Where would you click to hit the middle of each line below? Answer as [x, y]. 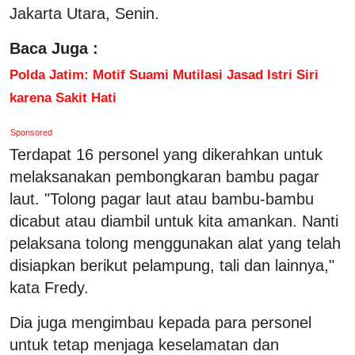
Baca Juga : [54, 48]
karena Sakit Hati [63, 97]
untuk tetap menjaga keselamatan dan [144, 344]
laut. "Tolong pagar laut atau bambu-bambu [162, 198]
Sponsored [32, 132]
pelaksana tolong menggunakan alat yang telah [175, 243]
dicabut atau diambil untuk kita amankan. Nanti [174, 221]
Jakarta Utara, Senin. [84, 13]
